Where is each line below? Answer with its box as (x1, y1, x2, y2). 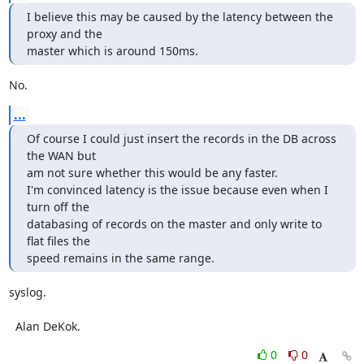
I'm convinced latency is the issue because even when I (26, 182, 328, 197)
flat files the (26, 233, 90, 249)
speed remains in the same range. (26, 250, 214, 266)
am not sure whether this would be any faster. (26, 165, 278, 180)
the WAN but (26, 148, 96, 163)
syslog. (8, 284, 46, 300)
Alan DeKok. (15, 318, 80, 334)
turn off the (26, 199, 89, 214)
